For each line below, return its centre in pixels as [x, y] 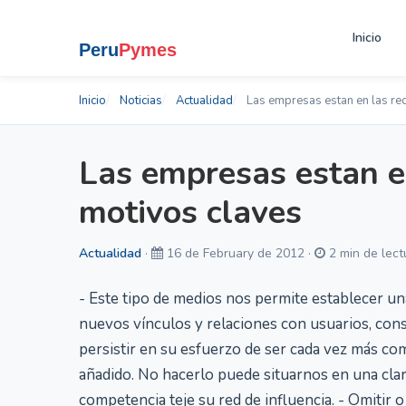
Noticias [141, 101]
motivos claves [190, 213]
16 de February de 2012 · [239, 253]
